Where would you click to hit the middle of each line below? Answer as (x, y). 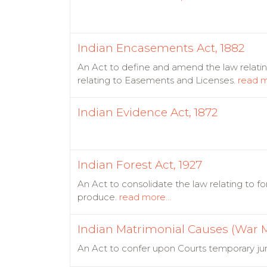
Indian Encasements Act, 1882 (161, 48)
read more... (145, 197)
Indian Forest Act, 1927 (140, 165)
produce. (98, 197)
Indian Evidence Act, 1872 (148, 112)
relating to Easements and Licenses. (158, 80)
